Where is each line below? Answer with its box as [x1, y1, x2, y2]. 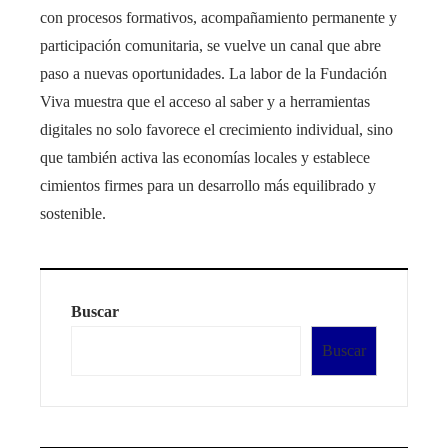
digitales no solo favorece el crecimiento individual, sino [40, 121, 393, 139]
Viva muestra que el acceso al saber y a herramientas [40, 93, 370, 111]
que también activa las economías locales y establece [40, 149, 370, 167]
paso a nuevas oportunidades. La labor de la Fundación [40, 65, 387, 83]
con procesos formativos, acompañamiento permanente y [40, 9, 397, 27]
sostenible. [40, 205, 106, 223]
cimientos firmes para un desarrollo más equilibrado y [40, 177, 376, 195]
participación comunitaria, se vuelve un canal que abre [40, 37, 381, 55]
